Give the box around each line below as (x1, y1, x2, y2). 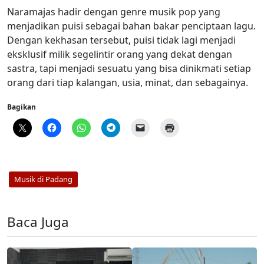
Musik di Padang (14, 174, 72, 185)
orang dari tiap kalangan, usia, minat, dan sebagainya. (7, 75, 248, 89)
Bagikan (7, 101, 36, 112)
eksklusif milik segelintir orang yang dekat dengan (7, 47, 232, 61)
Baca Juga (7, 212, 69, 231)
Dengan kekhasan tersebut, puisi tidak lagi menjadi (7, 33, 236, 47)
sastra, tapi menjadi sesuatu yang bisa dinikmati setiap (7, 61, 251, 75)
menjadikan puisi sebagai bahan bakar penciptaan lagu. (7, 19, 256, 32)
